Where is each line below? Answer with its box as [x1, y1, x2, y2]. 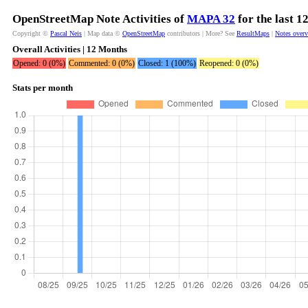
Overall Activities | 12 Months [12, 44, 127, 54]
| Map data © [82, 30, 122, 37]
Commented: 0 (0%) [69, 58, 135, 68]
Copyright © [12, 30, 50, 37]
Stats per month [12, 82, 73, 93]
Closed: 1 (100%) [138, 58, 196, 68]
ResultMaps [236, 30, 269, 37]
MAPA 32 [187, 12, 235, 25]
